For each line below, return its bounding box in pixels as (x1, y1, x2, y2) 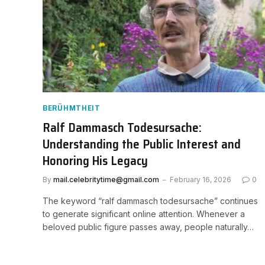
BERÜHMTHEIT (43, 101, 101, 114)
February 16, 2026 (170, 174, 231, 184)
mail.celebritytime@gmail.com (53, 174, 159, 184)
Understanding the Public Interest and (43, 134, 241, 154)
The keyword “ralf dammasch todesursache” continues (43, 195, 258, 206)
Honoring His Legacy (43, 150, 148, 170)
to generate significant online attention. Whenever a (43, 208, 245, 219)
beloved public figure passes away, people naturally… (43, 221, 254, 232)
